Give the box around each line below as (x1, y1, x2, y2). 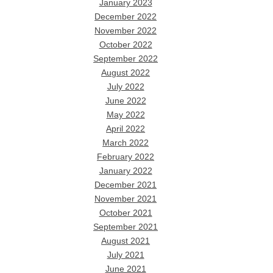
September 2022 (93, 54, 158, 63)
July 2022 (107, 82, 144, 91)
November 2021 (94, 194, 157, 204)
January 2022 (99, 166, 152, 175)
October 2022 (99, 40, 152, 49)
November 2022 (94, 26, 157, 35)
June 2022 (105, 96, 146, 105)
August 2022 (101, 68, 151, 77)
